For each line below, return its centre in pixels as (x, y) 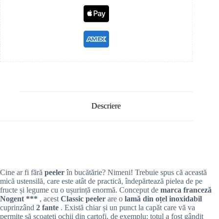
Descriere (106, 106)
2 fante (48, 208)
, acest (50, 199)
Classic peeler (84, 199)
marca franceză (186, 190)
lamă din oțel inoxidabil (163, 199)
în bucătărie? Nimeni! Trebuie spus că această (137, 173)
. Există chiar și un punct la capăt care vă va (128, 208)
